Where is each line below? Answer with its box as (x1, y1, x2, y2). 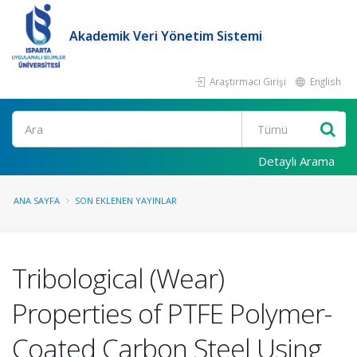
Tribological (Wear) (12, 260, 224, 296)
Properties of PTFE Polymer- (12, 295, 331, 331)
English (308, 75, 341, 88)
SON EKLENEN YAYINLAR (75, 194, 177, 206)
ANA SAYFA (14, 194, 60, 206)
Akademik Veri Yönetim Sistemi (69, 27, 263, 45)
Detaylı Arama (258, 153, 335, 169)
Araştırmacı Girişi (207, 75, 286, 88)
